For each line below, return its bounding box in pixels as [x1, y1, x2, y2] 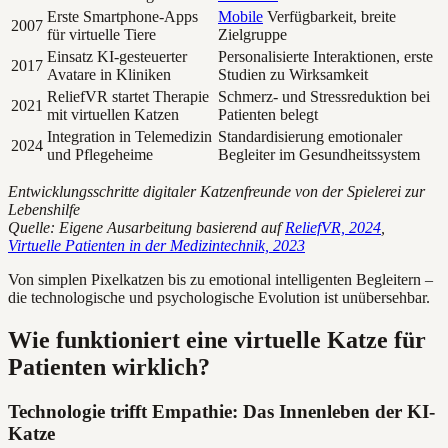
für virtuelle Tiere [47, 26, 156, 44]
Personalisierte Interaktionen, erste [218, 48, 433, 66]
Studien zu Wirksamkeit [218, 66, 368, 84]
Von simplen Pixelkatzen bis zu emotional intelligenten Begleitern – [8, 271, 433, 289]
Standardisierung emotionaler [218, 128, 402, 146]
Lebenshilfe [8, 201, 80, 219]
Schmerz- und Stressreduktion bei [218, 88, 430, 106]
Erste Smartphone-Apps [47, 8, 198, 26]
